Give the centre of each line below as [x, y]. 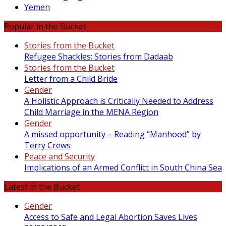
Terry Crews [47, 145]
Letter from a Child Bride [71, 78]
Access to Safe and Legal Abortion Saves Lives [111, 217]
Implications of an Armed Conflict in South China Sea [123, 167]
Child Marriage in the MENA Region [91, 112]
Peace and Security [60, 156]
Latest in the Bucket [42, 186]
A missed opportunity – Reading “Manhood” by [112, 134]
